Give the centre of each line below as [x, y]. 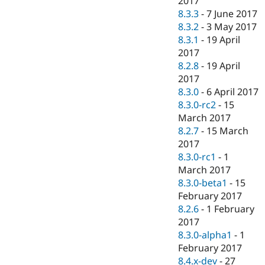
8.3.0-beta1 [203, 183]
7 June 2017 [232, 14]
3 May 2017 [232, 27]
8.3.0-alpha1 [205, 235]
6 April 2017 [233, 92]
